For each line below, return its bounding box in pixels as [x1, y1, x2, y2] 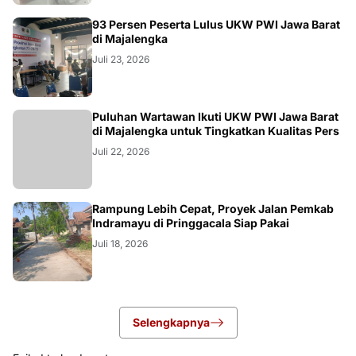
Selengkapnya [132, 315, 210, 330]
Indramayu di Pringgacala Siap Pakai [92, 216, 289, 230]
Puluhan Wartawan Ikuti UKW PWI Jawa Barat [92, 110, 339, 124]
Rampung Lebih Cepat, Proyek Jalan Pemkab [92, 202, 334, 216]
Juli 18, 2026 [92, 238, 148, 250]
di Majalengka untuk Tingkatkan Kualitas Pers [92, 124, 339, 138]
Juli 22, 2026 [92, 145, 149, 158]
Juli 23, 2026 [92, 53, 149, 66]
